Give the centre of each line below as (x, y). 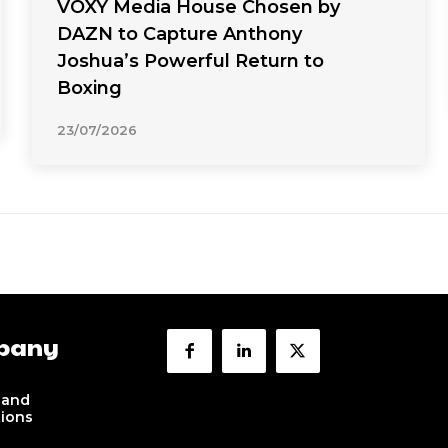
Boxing (90, 88)
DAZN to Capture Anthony (180, 34)
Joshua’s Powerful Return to (191, 61)
